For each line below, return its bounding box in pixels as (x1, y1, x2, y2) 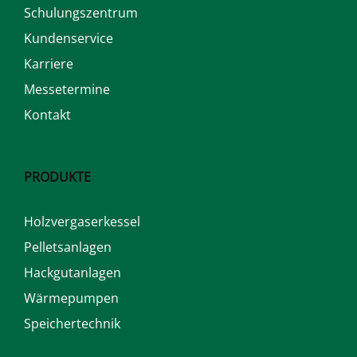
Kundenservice (24, 29, 113, 47)
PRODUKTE (24, 167, 91, 186)
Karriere (24, 54, 73, 73)
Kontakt (24, 105, 71, 124)
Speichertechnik (24, 314, 120, 332)
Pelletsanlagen (24, 237, 112, 256)
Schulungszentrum (24, 3, 138, 22)
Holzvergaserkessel (24, 212, 140, 230)
